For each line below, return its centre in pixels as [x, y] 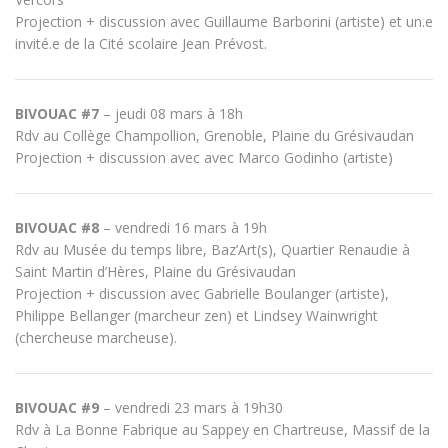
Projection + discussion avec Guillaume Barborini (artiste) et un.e [224, 21]
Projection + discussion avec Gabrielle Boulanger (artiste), [202, 293]
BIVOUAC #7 [57, 113]
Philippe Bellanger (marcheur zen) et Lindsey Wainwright [196, 315]
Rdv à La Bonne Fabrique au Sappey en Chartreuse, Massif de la [222, 429]
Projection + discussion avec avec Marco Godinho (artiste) [204, 157]
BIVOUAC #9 [57, 407]
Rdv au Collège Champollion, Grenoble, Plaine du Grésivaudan [214, 135]
